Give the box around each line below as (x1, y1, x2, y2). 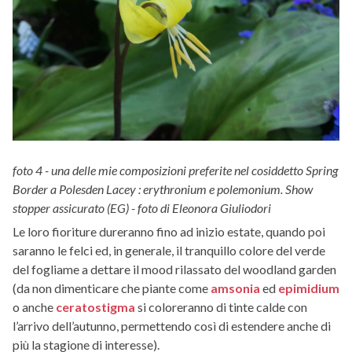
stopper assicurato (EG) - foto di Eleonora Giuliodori (13, 200, 271, 216)
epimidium (278, 280, 339, 295)
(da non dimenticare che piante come (13, 280, 211, 295)
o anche (13, 299, 56, 314)
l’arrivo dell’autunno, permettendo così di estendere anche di (13, 317, 331, 333)
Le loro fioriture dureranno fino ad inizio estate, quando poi (13, 223, 325, 239)
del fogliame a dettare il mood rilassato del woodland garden (13, 261, 336, 277)
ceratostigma (56, 299, 135, 314)
